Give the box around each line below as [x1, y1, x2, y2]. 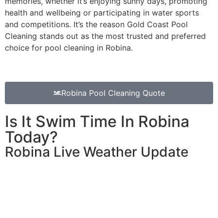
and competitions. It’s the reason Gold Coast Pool [5, 19, 188, 29]
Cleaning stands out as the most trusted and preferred [5, 31, 206, 41]
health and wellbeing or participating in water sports [5, 7, 199, 18]
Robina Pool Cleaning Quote [61, 88, 165, 98]
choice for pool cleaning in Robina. [5, 42, 133, 53]
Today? [5, 127, 58, 147]
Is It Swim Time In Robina [5, 112, 189, 131]
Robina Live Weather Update [5, 144, 188, 161]
